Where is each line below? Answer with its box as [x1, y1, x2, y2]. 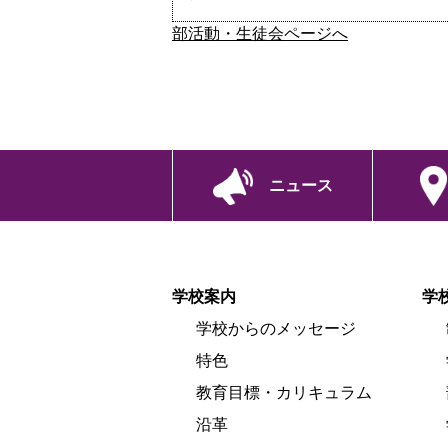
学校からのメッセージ [196, 319, 356, 337]
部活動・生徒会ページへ [172, 25, 348, 43]
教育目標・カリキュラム [196, 383, 372, 401]
